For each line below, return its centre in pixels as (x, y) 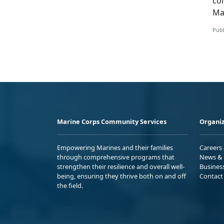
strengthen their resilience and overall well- (121, 167)
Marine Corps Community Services (112, 122)
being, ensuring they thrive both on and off (121, 176)
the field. (70, 186)
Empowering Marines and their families (115, 148)
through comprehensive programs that (116, 157)
